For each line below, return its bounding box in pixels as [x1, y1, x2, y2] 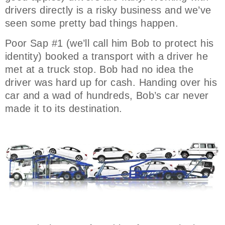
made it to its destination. [5, 103, 123, 115]
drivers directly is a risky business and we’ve [5, 4, 211, 16]
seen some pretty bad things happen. [5, 17, 182, 29]
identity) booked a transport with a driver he [5, 51, 208, 62]
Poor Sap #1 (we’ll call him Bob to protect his [5, 38, 214, 49]
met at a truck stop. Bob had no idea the [5, 64, 193, 75]
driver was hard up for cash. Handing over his [5, 77, 217, 88]
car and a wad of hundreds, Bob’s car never [5, 90, 209, 101]
